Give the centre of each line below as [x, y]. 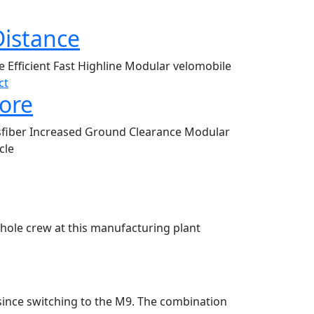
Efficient [30, 66]
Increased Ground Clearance [107, 132]
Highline [101, 66]
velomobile [202, 66]
